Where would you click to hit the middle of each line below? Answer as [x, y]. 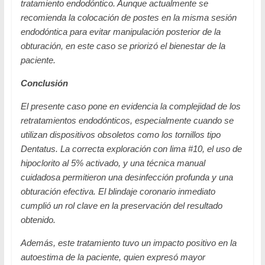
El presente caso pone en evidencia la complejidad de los [130, 106]
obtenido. [38, 219]
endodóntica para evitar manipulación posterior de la [120, 31]
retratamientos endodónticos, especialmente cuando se [127, 120]
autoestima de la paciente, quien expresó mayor [113, 257]
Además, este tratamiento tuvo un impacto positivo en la [128, 243]
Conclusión [44, 83]
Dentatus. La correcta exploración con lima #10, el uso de [131, 148]
